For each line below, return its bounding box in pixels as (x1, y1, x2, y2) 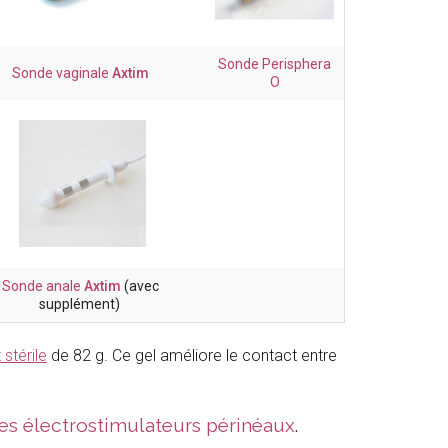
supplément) (38, 296, 120, 313)
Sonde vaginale (12, 65, 112, 82)
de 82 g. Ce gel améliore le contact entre (47, 346, 337, 366)
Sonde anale (2, 278, 84, 295)
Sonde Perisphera (218, 56, 331, 73)
